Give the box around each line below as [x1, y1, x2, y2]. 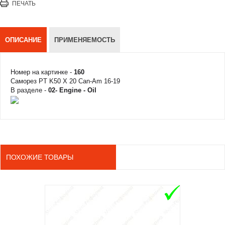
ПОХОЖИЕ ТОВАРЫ [6, 153, 73, 161]
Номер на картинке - [11, 68, 74, 76]
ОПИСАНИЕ [5, 36, 42, 44]
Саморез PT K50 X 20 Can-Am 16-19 [11, 77, 120, 85]
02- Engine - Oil [48, 86, 96, 94]
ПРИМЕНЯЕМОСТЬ [54, 36, 115, 44]
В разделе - [11, 86, 48, 94]
